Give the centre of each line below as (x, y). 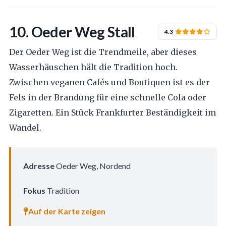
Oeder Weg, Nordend (92, 165)
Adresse (39, 165)
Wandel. (25, 127)
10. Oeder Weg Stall (72, 31)
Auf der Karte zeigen (67, 211)
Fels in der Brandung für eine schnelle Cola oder (107, 97)
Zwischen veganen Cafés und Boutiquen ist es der (109, 82)
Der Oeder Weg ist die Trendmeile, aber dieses (103, 52)
